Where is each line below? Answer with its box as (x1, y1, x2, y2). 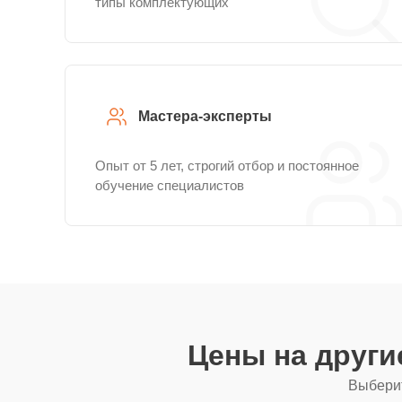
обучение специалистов (95, 178, 244, 193)
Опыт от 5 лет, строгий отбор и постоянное (95, 158, 359, 173)
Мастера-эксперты (138, 109, 272, 124)
